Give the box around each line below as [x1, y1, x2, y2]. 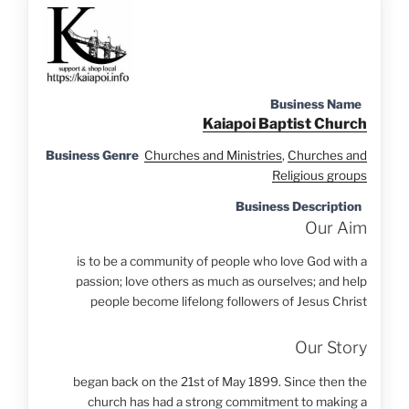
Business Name [269, 96, 362, 111]
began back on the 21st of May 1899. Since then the [72, 373, 367, 389]
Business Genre [45, 147, 139, 163]
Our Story [294, 338, 367, 358]
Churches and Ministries [143, 147, 282, 163]
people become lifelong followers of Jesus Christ [89, 294, 367, 309]
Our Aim [304, 217, 367, 237]
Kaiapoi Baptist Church [202, 114, 367, 132]
